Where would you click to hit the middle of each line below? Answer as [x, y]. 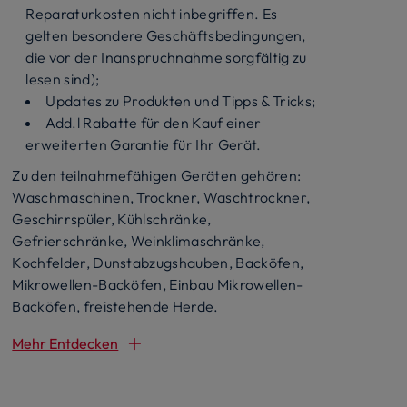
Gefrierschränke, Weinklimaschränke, [139, 240]
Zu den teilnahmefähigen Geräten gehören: [157, 175]
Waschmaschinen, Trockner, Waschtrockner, [161, 197]
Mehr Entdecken [65, 343]
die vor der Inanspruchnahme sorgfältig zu [166, 57]
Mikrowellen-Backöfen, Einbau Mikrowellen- [158, 284]
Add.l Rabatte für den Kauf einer [154, 122]
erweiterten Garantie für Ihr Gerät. [144, 144]
